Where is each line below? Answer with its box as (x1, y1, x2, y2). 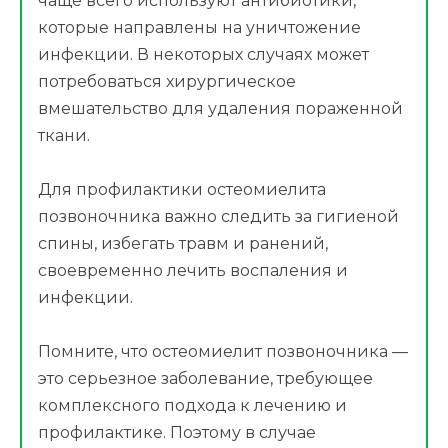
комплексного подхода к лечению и (38, 396, 347, 416)
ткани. (38, 125, 90, 145)
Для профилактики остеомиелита (38, 180, 326, 200)
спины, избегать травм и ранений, (38, 234, 328, 254)
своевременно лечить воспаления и (38, 261, 348, 281)
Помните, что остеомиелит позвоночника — (38, 342, 408, 362)
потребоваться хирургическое (38, 71, 296, 91)
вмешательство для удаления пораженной (38, 98, 403, 118)
